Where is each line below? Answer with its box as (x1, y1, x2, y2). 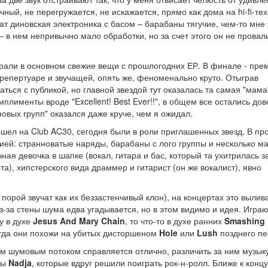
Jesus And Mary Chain (33, 215, 125, 227)
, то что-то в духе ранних (125, 215, 224, 227)
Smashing (224, 215, 265, 227)
